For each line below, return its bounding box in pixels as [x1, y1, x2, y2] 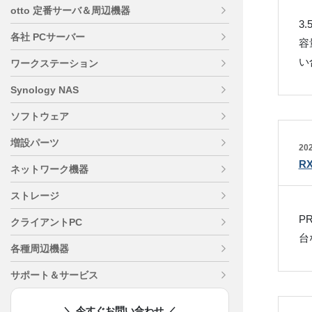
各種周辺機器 [10, 243, 69, 254]
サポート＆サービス [10, 270, 98, 281]
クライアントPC [10, 217, 82, 228]
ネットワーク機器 [10, 164, 88, 175]
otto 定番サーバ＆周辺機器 [10, 5, 130, 16]
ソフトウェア [10, 111, 69, 122]
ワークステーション [10, 58, 98, 69]
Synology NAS [10, 84, 79, 95]
